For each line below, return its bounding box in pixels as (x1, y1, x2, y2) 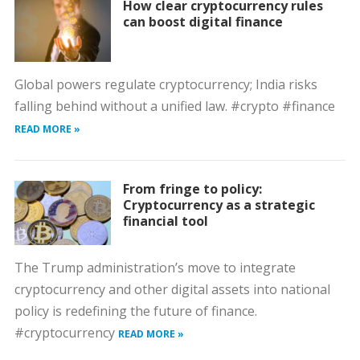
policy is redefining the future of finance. (14, 302, 257, 320)
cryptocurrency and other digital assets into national (14, 280, 330, 298)
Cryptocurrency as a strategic (122, 196, 315, 214)
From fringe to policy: (122, 180, 262, 198)
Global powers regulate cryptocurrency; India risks (14, 76, 317, 93)
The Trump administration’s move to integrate (14, 259, 296, 276)
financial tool (122, 212, 208, 230)
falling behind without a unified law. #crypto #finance (14, 97, 335, 115)
